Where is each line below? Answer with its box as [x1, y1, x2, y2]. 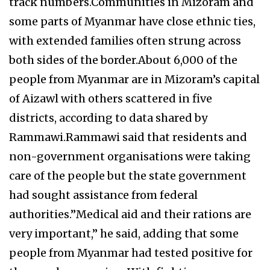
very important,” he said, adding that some [9, 226, 239, 240]
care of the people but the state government [9, 168, 246, 183]
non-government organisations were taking [9, 149, 251, 163]
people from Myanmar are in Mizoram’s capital [9, 72, 260, 86]
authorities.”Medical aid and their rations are [9, 207, 251, 221]
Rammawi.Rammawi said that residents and [9, 130, 247, 144]
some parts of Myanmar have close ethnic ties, [9, 14, 256, 28]
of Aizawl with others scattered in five [9, 91, 212, 105]
